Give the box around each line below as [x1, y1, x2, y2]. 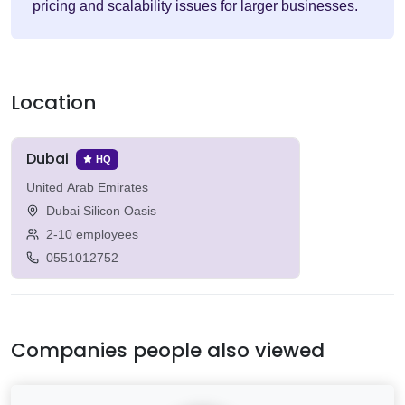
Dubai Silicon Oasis [46, 202, 156, 218]
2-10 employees [46, 226, 138, 241]
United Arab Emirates [26, 179, 148, 194]
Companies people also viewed [11, 335, 325, 364]
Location [11, 89, 97, 118]
